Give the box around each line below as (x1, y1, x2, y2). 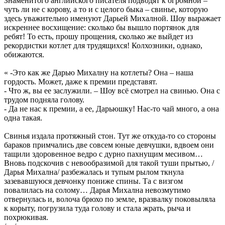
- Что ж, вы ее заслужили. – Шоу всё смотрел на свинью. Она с (4, 86, 220, 95)
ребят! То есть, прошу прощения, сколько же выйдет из (4, 32, 193, 41)
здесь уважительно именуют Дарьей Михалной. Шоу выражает (4, 14, 221, 23)
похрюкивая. (4, 212, 48, 221)
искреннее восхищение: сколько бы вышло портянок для (4, 23, 199, 32)
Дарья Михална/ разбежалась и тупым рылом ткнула (4, 167, 184, 176)
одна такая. (4, 113, 42, 122)
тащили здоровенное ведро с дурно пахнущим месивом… (4, 149, 203, 158)
